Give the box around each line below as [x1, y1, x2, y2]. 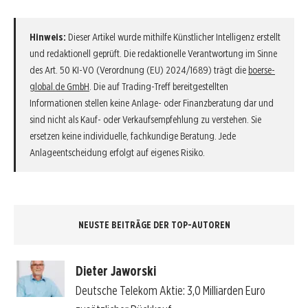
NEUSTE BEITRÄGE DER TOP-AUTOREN [78, 219, 230, 230]
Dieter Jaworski [75, 263, 156, 280]
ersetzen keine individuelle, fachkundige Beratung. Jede [30, 129, 236, 142]
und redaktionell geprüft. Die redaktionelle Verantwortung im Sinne [30, 47, 277, 60]
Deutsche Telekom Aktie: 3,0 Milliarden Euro [75, 283, 265, 298]
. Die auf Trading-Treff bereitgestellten [89, 80, 228, 93]
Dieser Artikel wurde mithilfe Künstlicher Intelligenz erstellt [66, 30, 280, 43]
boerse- [248, 63, 275, 76]
